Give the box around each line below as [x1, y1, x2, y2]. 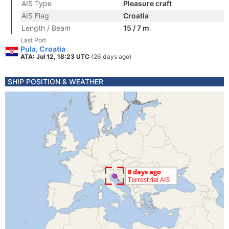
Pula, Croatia [20, 44, 65, 53]
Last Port [20, 36, 46, 44]
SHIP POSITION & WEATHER [8, 77, 103, 86]
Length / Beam [21, 24, 71, 32]
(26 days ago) [91, 53, 132, 60]
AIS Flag [21, 11, 49, 20]
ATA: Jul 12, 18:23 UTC [20, 53, 91, 60]
